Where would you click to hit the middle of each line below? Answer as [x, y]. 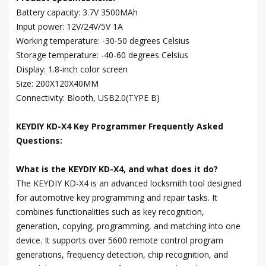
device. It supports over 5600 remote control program [120, 240]
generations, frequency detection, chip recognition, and [122, 254]
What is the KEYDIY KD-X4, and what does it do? [117, 169]
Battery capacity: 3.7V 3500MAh [77, 12]
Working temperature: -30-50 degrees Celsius [103, 40]
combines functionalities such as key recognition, [110, 211]
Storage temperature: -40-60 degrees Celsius [102, 55]
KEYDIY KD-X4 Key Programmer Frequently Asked [120, 126]
